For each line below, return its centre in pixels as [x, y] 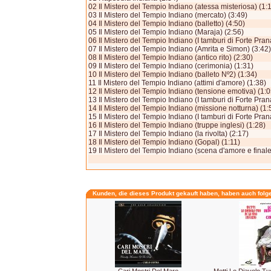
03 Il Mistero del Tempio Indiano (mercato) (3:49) [168, 15]
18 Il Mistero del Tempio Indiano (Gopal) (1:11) [164, 142]
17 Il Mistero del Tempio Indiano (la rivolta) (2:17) [168, 134]
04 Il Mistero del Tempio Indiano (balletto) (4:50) [167, 24]
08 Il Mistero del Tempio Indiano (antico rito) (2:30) [171, 57]
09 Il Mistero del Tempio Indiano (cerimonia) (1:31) [171, 66]
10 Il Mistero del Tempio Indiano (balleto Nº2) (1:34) [173, 74]
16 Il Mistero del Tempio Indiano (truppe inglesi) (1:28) [177, 125]
